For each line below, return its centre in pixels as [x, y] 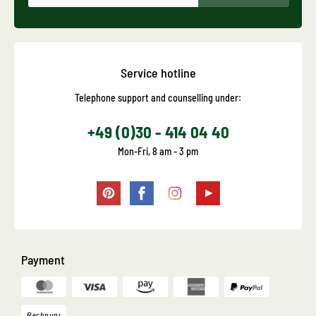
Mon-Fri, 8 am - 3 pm [158, 152]
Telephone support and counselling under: [158, 98]
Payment [43, 260]
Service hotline [158, 73]
